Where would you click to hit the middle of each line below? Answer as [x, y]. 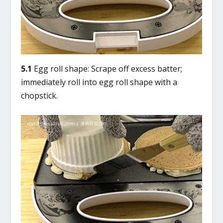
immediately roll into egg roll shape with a [99, 82]
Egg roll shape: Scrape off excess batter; [107, 68]
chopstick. [40, 95]
